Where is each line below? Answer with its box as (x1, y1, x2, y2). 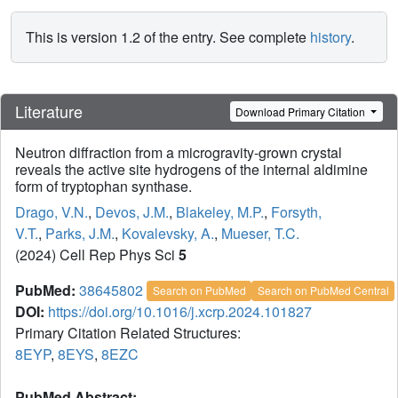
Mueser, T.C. (221, 223, 299, 244)
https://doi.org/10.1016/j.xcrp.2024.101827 (48, 301, 312, 322)
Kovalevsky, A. (122, 223, 214, 244)
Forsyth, (271, 202, 322, 223)
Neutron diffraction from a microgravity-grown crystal (15, 142, 342, 163)
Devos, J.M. (95, 202, 169, 223)
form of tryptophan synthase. (15, 176, 192, 197)
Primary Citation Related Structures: (15, 322, 244, 344)
